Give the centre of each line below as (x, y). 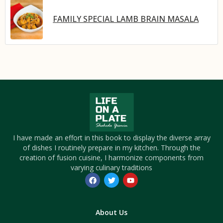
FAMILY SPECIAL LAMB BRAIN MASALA (126, 19)
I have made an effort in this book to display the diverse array (111, 138)
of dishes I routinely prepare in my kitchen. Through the (111, 148)
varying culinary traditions (111, 168)
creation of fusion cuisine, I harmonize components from (111, 158)
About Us (111, 213)
